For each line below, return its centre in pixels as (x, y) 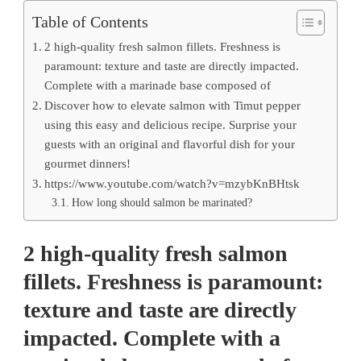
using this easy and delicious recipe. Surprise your (171, 124)
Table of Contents (90, 21)
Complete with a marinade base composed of (158, 85)
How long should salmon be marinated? (162, 202)
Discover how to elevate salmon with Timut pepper (173, 105)
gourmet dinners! (88, 163)
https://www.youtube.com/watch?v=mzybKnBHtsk (172, 183)
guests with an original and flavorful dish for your (170, 143)
